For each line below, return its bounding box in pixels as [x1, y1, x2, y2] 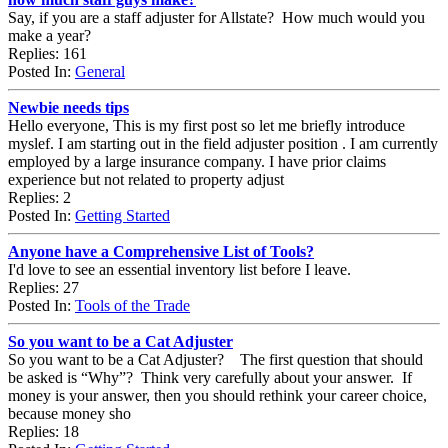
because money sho [8, 404, 131, 422]
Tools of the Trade [75, 296, 190, 314]
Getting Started [75, 206, 170, 224]
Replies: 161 [8, 44, 87, 62]
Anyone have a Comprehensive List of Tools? [8, 242, 314, 260]
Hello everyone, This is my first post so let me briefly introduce [8, 116, 405, 134]
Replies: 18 [8, 422, 79, 440]
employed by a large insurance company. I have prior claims [8, 152, 386, 170]
